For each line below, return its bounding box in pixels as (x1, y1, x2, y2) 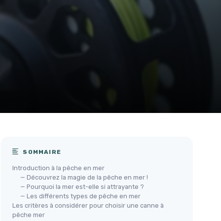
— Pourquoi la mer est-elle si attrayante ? (20, 183, 144, 191)
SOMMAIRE (21, 148, 62, 156)
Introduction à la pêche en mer (12, 164, 105, 172)
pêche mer (12, 211, 45, 219)
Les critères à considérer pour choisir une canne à (12, 202, 164, 210)
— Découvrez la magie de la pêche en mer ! (20, 174, 148, 182)
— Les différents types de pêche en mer (20, 192, 141, 200)
